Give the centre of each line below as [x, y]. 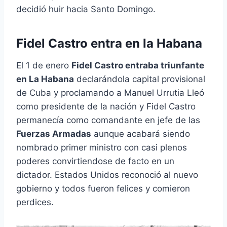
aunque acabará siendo [141, 134]
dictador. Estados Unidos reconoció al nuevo [107, 175]
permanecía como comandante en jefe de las [108, 120]
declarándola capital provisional [140, 79]
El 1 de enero [44, 66]
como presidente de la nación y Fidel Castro [106, 107]
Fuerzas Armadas [54, 134]
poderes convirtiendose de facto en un [95, 161]
